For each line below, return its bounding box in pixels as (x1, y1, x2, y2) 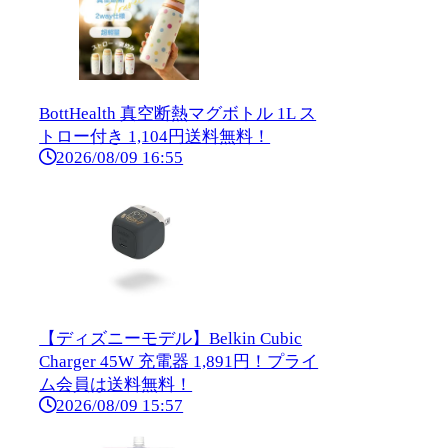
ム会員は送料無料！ (39, 375, 193, 395)
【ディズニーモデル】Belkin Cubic (39, 329, 303, 349)
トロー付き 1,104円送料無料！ (39, 127, 271, 147)
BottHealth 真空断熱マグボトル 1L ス (39, 104, 317, 124)
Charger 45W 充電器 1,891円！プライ (39, 352, 319, 372)
